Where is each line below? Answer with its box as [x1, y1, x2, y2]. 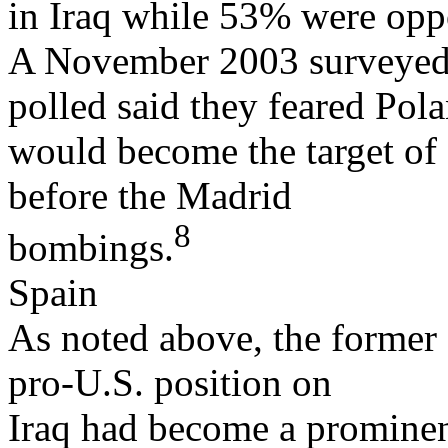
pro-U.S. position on [8, 360, 332, 404]
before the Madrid [8, 173, 292, 217]
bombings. [8, 225, 174, 269]
